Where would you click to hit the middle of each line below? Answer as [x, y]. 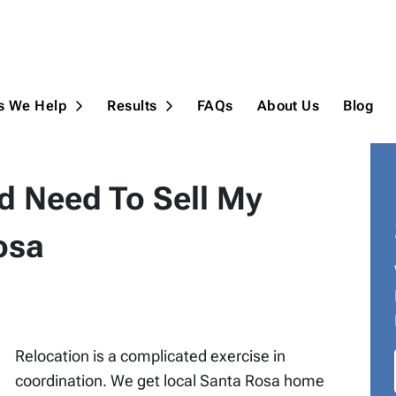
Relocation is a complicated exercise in [150, 356]
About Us [288, 106]
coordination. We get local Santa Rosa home [170, 381]
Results [132, 106]
